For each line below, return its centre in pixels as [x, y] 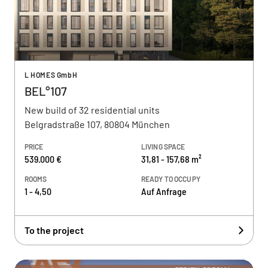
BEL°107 [46, 91]
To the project [54, 230]
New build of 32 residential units [92, 110]
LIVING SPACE [163, 147]
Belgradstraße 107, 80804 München [97, 124]
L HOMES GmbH [51, 75]
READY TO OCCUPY [171, 179]
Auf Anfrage [164, 191]
